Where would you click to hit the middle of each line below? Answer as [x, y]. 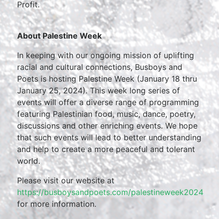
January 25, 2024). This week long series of [99, 90]
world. [29, 161]
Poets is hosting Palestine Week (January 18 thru [107, 79]
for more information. [57, 204]
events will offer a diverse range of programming [108, 102]
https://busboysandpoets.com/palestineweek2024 [110, 192]
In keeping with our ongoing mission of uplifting [106, 55]
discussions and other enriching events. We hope [107, 126]
